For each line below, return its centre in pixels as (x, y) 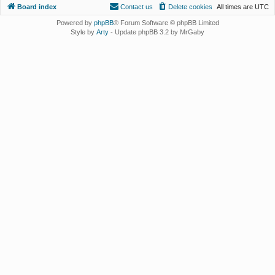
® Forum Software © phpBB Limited (166, 23)
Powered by (75, 23)
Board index (37, 7)
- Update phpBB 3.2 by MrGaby (157, 32)
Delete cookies (190, 7)
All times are (236, 7)
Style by (83, 32)
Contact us (137, 7)
